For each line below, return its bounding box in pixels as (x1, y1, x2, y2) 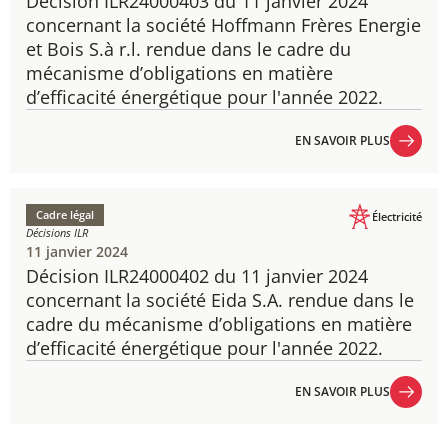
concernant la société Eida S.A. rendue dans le (26, 288, 414, 312)
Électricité (372, 208, 422, 224)
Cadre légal (36, 207, 94, 222)
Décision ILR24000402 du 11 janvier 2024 (26, 264, 368, 288)
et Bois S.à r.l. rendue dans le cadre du (26, 37, 351, 61)
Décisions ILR (26, 225, 88, 240)
